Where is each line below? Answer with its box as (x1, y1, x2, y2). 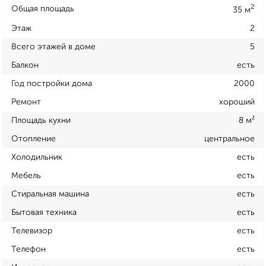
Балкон (11, 61, 39, 69)
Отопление (11, 134, 56, 143)
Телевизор (11, 226, 52, 235)
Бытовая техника (11, 208, 77, 217)
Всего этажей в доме (11, 42, 96, 51)
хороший (219, 97, 255, 106)
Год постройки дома (11, 79, 92, 88)
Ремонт (11, 97, 41, 106)
